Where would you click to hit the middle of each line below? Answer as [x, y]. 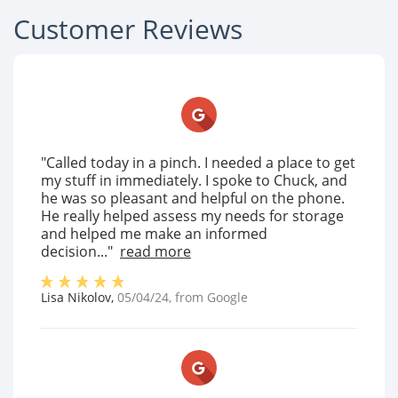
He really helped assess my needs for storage [192, 216]
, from [188, 297]
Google [227, 297]
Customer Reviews [128, 29]
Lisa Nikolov [76, 297]
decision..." [77, 251]
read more [155, 251]
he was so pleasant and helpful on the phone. [193, 198]
